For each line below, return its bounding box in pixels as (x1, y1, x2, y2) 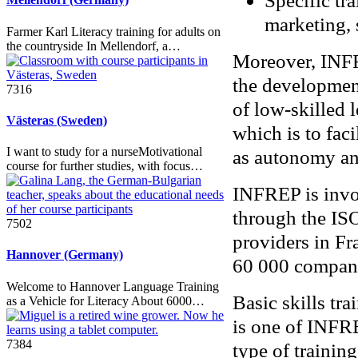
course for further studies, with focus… (6, 159, 203, 173)
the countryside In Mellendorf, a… (6, 38, 181, 53)
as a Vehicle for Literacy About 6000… (6, 293, 205, 308)
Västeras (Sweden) (6, 113, 107, 127)
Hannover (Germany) (6, 248, 123, 262)
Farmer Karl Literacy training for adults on (6, 24, 221, 38)
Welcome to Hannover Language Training (6, 279, 219, 293)
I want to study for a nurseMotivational (6, 145, 202, 159)
